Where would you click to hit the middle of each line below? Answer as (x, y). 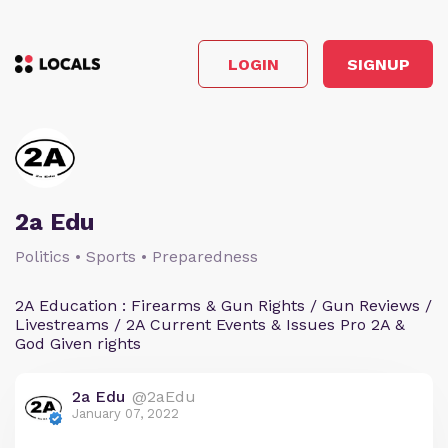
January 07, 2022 (125, 413)
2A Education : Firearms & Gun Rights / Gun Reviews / (223, 305)
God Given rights (78, 343)
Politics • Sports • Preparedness (136, 256)
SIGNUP (378, 64)
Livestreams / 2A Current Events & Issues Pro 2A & (210, 324)
